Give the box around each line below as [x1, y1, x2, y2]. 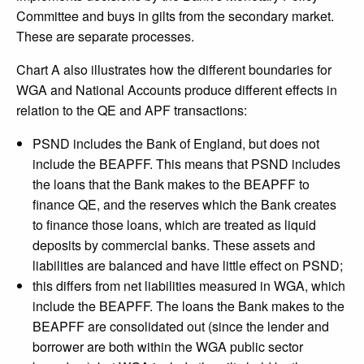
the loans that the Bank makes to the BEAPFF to [32, 175, 310, 194]
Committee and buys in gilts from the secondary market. [16, 6, 334, 26]
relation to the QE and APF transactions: [16, 101, 247, 120]
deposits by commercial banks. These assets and [32, 236, 315, 255]
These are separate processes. [16, 27, 194, 46]
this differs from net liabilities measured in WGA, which [32, 276, 345, 296]
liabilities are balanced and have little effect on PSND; [32, 256, 343, 275]
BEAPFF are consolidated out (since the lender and [32, 317, 329, 336]
